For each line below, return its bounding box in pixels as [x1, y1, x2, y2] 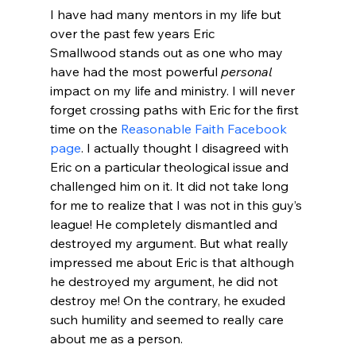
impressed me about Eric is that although [49, 253, 297, 270]
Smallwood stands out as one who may [49, 44, 286, 60]
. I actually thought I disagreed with [80, 139, 292, 156]
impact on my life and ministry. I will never [49, 82, 298, 99]
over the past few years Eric [49, 25, 218, 41]
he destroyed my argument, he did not [49, 273, 281, 289]
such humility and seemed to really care [49, 311, 287, 327]
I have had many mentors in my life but [49, 6, 284, 22]
